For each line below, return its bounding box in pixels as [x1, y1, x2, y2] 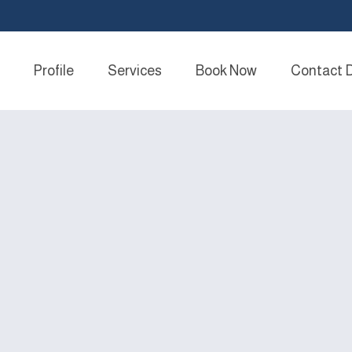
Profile [32, 63, 74, 79]
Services [107, 63, 162, 79]
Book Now [195, 63, 257, 79]
